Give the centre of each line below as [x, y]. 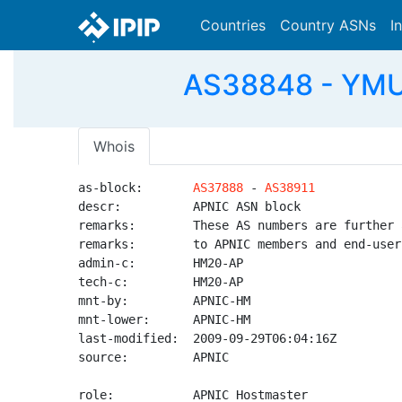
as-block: [135, 188]
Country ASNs [328, 25]
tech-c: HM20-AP [161, 282]
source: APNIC [153, 357]
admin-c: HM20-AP [161, 263]
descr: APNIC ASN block [189, 206]
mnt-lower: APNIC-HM [164, 319]
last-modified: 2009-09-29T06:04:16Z [207, 338]
